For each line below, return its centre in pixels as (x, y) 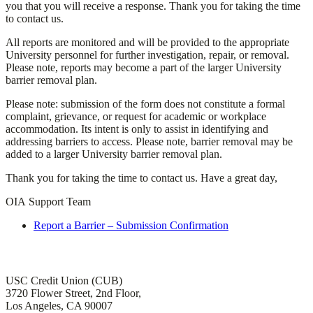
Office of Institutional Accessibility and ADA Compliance (139, 253)
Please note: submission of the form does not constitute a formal (145, 104)
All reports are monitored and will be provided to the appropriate (147, 43)
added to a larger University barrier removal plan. (114, 154)
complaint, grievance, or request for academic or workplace (136, 117)
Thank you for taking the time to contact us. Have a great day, (141, 178)
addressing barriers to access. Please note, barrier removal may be (149, 142)
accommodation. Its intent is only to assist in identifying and (137, 129)
